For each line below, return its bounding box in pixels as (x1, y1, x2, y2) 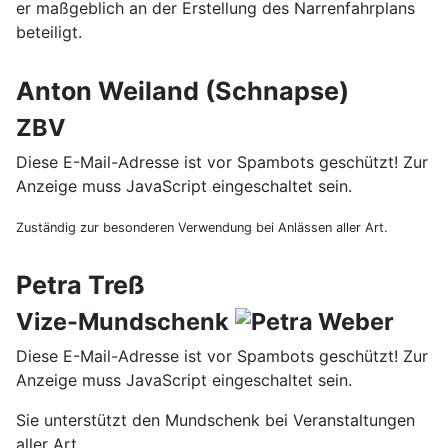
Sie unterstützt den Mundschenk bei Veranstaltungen (16, 410, 415, 430)
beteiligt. (16, 22, 82, 42)
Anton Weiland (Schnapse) (16, 76, 349, 106)
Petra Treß (16, 270, 145, 300)
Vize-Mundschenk (16, 307, 229, 336)
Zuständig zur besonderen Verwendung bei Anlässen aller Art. (16, 220, 388, 235)
